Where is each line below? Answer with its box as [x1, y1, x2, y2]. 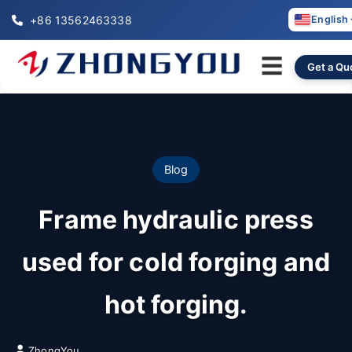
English [310, 13, 349, 25]
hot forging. [104, 289, 248, 320]
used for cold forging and [21, 247, 330, 277]
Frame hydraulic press [38, 204, 313, 235]
